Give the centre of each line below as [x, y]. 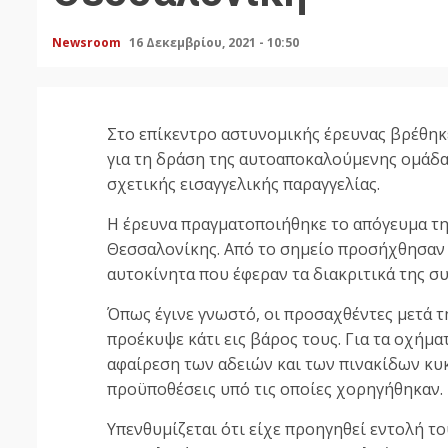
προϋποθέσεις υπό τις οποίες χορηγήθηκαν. [275, 389]
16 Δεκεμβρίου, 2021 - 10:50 [215, 43]
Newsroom [88, 43]
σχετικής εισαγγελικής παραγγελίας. [243, 184]
